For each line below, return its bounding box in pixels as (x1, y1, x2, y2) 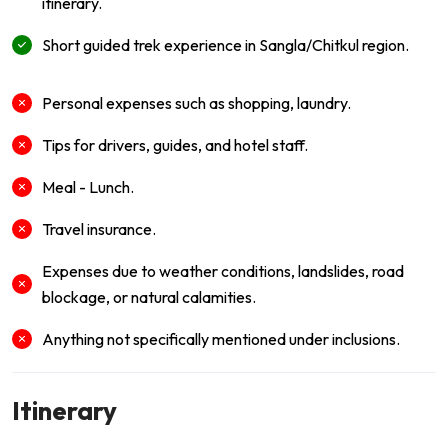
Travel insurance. (42, 218, 156, 239)
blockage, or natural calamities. (42, 286, 256, 307)
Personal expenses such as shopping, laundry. (42, 92, 351, 113)
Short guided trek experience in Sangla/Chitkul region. (42, 34, 409, 55)
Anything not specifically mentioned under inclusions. (42, 328, 400, 349)
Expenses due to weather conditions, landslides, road (42, 260, 404, 281)
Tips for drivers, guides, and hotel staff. (42, 134, 308, 155)
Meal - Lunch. (42, 176, 134, 197)
